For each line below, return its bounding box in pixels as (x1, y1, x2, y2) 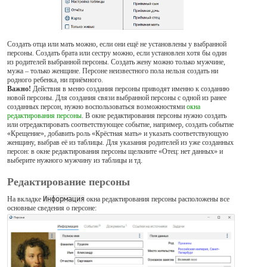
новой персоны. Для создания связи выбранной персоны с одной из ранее (7, 93, 226, 102)
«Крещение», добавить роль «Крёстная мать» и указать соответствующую (7, 129, 228, 138)
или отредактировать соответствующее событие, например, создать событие (7, 120, 234, 129)
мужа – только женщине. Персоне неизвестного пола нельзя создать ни (7, 66, 218, 75)
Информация (43, 194, 85, 203)
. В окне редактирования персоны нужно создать (82, 111, 226, 120)
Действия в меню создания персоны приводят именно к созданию (31, 84, 229, 93)
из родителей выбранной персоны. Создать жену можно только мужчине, (7, 57, 225, 66)
